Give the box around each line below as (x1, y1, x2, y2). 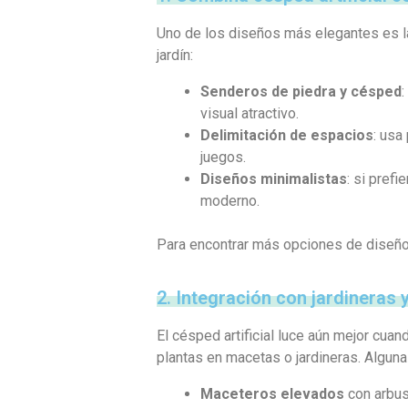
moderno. (200, 191, 260, 209)
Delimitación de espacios (200, 126, 373, 144)
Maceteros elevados (200, 384, 344, 403)
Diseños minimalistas (200, 169, 347, 188)
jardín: (157, 46, 193, 64)
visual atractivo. (200, 104, 299, 122)
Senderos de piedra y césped (200, 82, 402, 100)
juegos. (200, 148, 246, 166)
